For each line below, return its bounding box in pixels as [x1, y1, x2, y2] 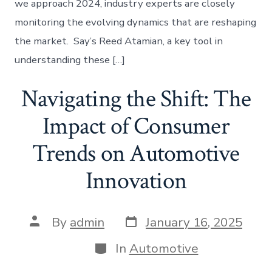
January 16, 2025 [146, 214, 242, 231]
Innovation [85, 165, 187, 197]
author [29, 224, 68, 242]
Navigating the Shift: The [21, 83, 251, 115]
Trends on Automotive [32, 137, 240, 169]
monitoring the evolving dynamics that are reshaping [15, 15, 257, 29]
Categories [92, 237, 156, 254]
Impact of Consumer [42, 110, 229, 142]
